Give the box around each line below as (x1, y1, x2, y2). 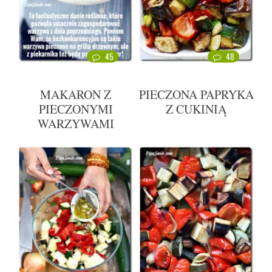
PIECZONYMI (38, 101, 113, 118)
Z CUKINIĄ (166, 101, 227, 118)
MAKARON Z (40, 86, 111, 103)
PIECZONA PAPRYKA (138, 86, 254, 103)
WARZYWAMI (37, 115, 114, 132)
